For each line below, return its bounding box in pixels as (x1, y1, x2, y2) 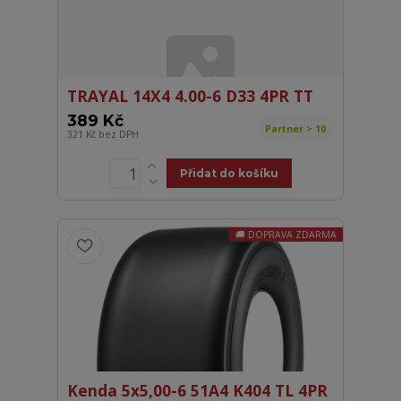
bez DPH (98, 128, 140, 141)
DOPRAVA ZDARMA (247, 228, 337, 242)
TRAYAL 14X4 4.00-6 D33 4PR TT (67, 85, 314, 107)
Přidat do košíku (179, 166, 278, 181)
